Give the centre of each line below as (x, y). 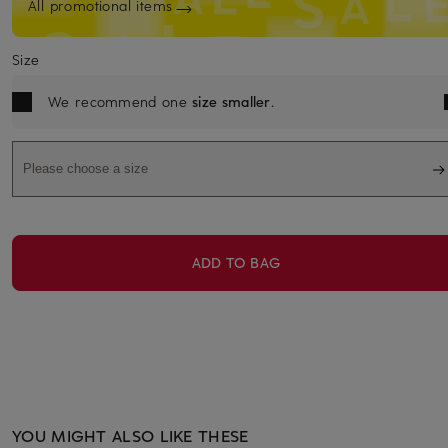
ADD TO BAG (236, 262)
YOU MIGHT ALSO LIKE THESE (130, 434)
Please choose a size (85, 169)
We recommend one (120, 101)
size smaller (231, 101)
